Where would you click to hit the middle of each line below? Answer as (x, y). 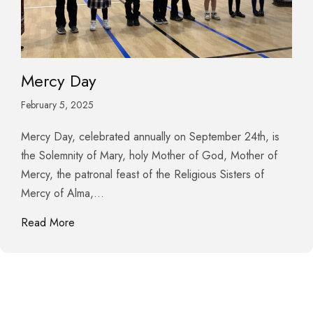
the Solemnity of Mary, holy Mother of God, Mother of (149, 155)
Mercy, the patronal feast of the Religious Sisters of (143, 174)
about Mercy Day (115, 221)
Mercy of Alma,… (63, 193)
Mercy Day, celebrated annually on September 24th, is (150, 136)
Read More (48, 222)
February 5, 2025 (57, 104)
